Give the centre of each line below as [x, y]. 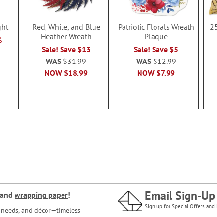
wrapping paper [41, 195]
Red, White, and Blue [66, 27]
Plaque [156, 37]
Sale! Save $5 [156, 50]
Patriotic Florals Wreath [156, 27]
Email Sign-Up [180, 195]
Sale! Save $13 [66, 50]
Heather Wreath [66, 37]
